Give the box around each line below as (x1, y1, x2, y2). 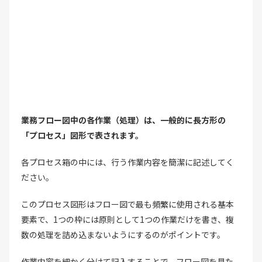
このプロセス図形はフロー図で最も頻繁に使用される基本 (21, 198, 234, 210)
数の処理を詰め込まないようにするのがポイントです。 (21, 228, 225, 240)
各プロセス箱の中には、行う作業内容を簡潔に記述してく (21, 156, 234, 168)
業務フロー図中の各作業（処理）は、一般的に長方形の (21, 113, 226, 126)
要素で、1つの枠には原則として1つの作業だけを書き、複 (21, 213, 234, 225)
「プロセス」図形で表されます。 (21, 129, 143, 141)
